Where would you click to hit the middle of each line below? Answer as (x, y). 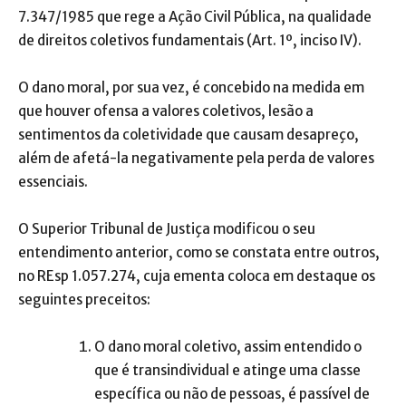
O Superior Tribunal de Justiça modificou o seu (167, 229)
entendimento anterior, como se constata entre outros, (199, 253)
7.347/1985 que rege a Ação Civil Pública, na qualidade (195, 17)
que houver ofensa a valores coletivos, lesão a (166, 111)
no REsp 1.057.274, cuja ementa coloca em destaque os (197, 276)
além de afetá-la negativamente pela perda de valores (196, 159)
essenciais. (53, 182)
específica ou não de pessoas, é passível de (232, 394)
